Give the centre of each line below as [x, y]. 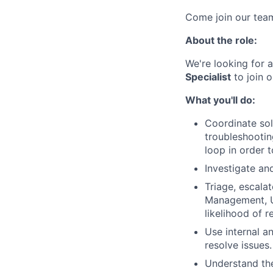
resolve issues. [238, 245]
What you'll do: [220, 100]
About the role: [221, 40]
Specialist [208, 77]
